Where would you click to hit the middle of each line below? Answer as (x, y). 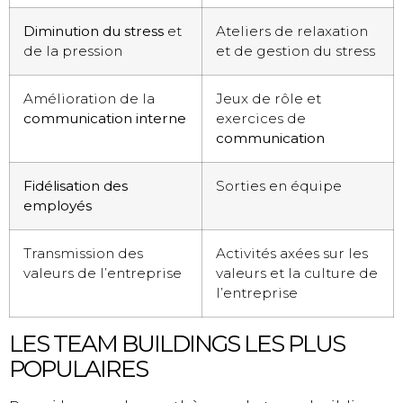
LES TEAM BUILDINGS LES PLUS (177, 344)
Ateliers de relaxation (292, 31)
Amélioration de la (89, 99)
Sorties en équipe (279, 186)
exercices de (261, 119)
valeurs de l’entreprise (103, 273)
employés (58, 206)
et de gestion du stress (296, 51)
